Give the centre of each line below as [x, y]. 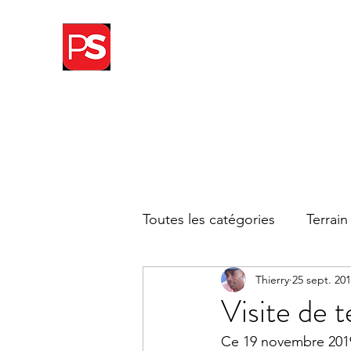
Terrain [327, 219]
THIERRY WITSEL [186, 47]
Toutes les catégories [209, 219]
